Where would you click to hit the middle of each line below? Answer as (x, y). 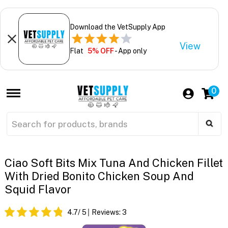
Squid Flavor (38, 190)
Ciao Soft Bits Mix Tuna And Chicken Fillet (113, 163)
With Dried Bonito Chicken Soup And (99, 176)
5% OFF (101, 51)
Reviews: (107, 212)
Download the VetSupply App (117, 27)
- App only (130, 51)
